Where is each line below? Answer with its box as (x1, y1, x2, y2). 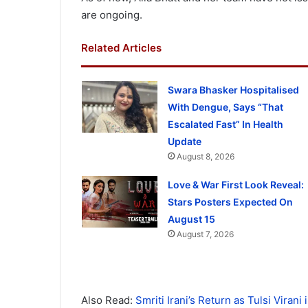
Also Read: (81, 294, 135, 307)
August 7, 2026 (176, 229, 234, 239)
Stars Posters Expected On (167, 196, 293, 208)
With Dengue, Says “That (167, 101, 283, 113)
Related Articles (81, 41, 162, 54)
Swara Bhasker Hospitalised (167, 84, 299, 96)
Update (167, 135, 201, 147)
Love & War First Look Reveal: (167, 179, 304, 190)
